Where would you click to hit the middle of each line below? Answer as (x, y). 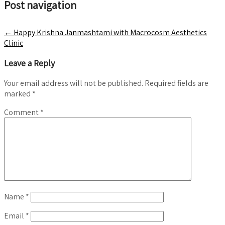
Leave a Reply (29, 63)
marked (18, 93)
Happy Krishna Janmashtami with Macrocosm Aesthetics (109, 32)
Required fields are (177, 83)
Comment (22, 112)
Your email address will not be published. (74, 83)
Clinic (14, 43)
